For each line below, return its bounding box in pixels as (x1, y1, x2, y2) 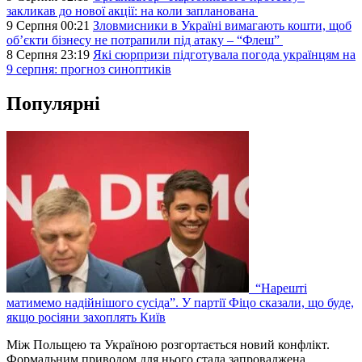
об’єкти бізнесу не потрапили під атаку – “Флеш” (6, 32, 283, 47)
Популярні (6, 92, 100, 114)
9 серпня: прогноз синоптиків (6, 61, 171, 76)
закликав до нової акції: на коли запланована (6, 3, 258, 18)
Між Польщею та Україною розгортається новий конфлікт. (6, 337, 330, 351)
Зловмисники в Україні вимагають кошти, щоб (93, 18, 351, 32)
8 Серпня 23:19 (6, 47, 93, 61)
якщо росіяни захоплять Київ (6, 309, 166, 324)
